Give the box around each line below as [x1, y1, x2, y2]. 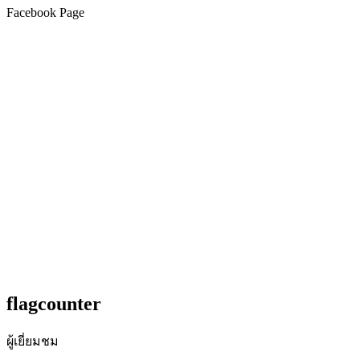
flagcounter [6, 293, 101, 315]
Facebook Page [6, 6, 84, 20]
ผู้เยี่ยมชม [6, 333, 59, 348]
